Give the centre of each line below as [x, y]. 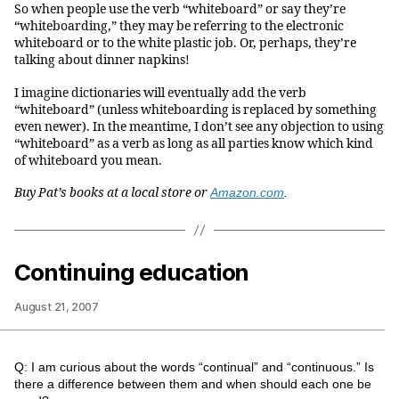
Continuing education [132, 272]
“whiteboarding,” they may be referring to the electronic [179, 27]
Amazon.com [247, 193]
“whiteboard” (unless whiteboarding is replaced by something [195, 110]
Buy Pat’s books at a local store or [112, 193]
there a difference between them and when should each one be [193, 383]
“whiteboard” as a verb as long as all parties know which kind [194, 143]
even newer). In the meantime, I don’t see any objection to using [199, 126]
